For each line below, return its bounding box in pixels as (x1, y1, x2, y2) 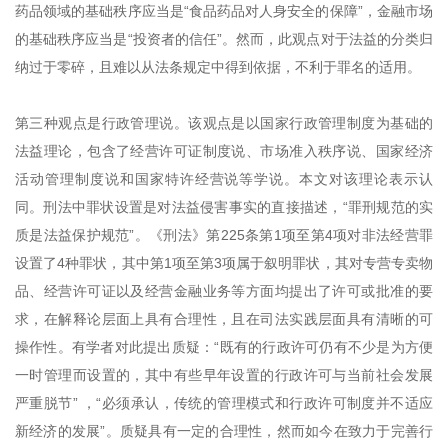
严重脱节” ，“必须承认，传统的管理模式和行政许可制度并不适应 (15, 395, 433, 411)
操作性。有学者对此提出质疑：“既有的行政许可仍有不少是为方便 (15, 339, 433, 355)
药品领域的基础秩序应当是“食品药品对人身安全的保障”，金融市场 (15, 3, 433, 19)
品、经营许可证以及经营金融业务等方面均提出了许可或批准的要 (15, 283, 433, 299)
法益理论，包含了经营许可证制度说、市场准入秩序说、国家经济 (15, 143, 433, 159)
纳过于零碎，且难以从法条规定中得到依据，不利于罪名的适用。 (15, 59, 421, 75)
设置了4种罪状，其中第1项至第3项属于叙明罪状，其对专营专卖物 (15, 255, 433, 271)
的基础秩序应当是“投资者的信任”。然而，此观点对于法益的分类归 (15, 31, 433, 47)
